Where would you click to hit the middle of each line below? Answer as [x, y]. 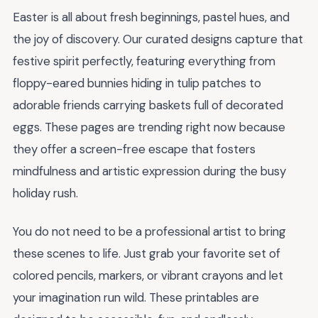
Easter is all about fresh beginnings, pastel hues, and [151, 17]
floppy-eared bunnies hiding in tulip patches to [137, 83]
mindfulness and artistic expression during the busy [149, 171]
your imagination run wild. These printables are [136, 298]
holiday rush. [45, 193]
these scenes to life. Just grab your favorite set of [147, 254]
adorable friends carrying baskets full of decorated [148, 105]
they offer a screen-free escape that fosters [134, 149]
